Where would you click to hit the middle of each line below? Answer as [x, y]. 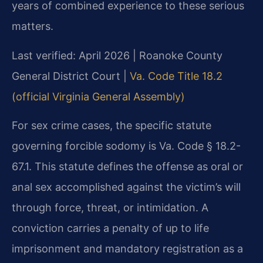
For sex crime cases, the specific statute [112, 125]
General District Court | [71, 76]
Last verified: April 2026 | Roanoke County [117, 55]
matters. [33, 26]
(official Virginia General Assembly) [98, 96]
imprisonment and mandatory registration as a [127, 248]
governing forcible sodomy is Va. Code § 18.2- [126, 146]
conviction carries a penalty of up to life [110, 228]
